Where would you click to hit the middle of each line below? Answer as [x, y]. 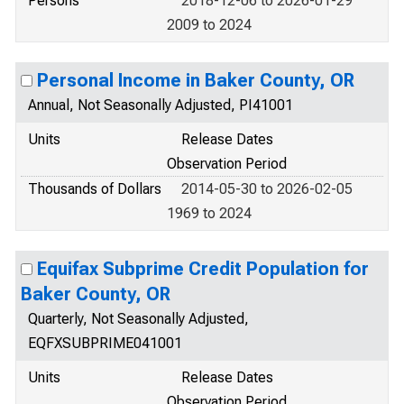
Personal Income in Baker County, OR [196, 80]
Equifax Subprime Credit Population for [203, 269]
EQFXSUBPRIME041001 [105, 343]
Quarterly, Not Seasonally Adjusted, [138, 319]
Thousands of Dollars [95, 189]
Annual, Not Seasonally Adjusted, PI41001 [161, 105]
